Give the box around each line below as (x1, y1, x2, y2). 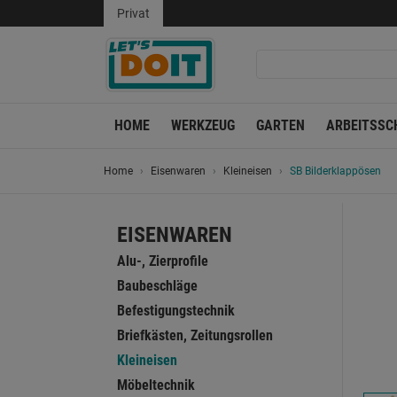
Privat (117, 6, 150, 20)
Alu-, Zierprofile (117, 253, 208, 269)
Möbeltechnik (117, 377, 195, 393)
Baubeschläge (117, 277, 198, 294)
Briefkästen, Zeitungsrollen (117, 327, 273, 344)
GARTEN (256, 117, 305, 134)
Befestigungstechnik (117, 302, 235, 319)
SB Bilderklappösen (290, 165, 381, 177)
